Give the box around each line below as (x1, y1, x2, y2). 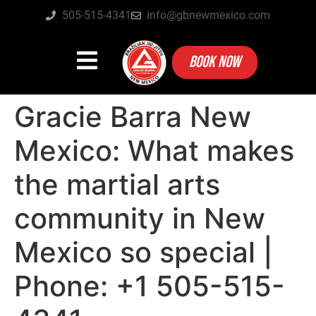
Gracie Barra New (14, 99, 251, 134)
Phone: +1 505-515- (14, 268, 285, 303)
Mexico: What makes (14, 133, 294, 168)
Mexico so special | (14, 234, 273, 269)
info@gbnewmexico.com (147, 8, 270, 22)
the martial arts (14, 166, 220, 202)
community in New (14, 200, 265, 236)
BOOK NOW (188, 52, 241, 73)
